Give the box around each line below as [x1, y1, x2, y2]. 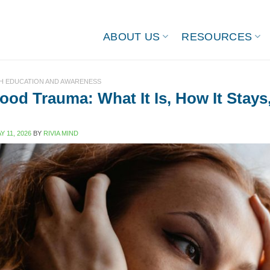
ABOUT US [102, 30, 160, 43]
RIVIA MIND [43, 129, 78, 137]
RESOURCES [181, 30, 253, 43]
